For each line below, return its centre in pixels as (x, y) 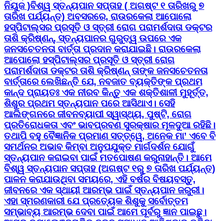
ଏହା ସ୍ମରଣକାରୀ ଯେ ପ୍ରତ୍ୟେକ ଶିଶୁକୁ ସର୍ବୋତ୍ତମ (96, 201)
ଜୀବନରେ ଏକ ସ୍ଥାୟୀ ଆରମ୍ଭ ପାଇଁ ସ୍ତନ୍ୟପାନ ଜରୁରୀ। (104, 190)
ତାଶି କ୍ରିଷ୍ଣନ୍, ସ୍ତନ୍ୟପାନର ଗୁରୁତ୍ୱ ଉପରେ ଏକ (93, 38)
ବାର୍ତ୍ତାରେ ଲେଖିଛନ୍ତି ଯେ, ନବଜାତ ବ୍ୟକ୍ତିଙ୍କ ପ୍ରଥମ (103, 82)
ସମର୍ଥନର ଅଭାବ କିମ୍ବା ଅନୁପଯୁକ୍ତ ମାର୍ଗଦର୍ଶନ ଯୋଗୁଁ (99, 147)
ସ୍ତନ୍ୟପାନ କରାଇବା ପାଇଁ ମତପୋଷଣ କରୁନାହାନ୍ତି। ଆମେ (108, 158)
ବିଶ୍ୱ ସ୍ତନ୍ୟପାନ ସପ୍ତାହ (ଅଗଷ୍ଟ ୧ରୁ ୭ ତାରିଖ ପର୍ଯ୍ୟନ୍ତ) (110, 169)
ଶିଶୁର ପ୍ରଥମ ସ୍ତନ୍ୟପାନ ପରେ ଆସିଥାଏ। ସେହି (90, 104)
